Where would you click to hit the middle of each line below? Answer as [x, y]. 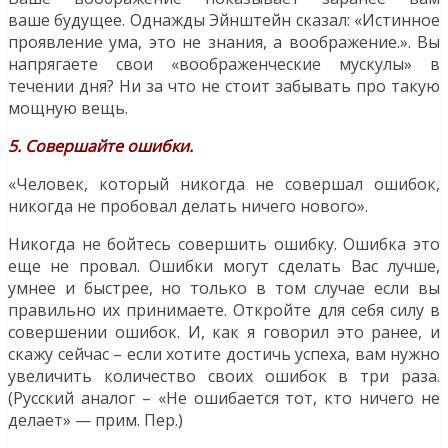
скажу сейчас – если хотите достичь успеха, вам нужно [224, 354]
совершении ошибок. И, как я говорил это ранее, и [224, 332]
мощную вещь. [68, 108]
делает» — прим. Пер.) [95, 420]
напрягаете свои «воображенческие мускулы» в [224, 64]
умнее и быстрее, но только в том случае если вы [224, 288]
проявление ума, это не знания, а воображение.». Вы [224, 42]
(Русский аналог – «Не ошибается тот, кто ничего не [224, 398]
